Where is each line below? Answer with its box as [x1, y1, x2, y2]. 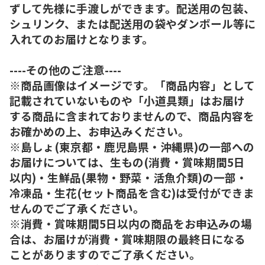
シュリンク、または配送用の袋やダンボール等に [9, 15, 256, 31]
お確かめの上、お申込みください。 [9, 122, 189, 139]
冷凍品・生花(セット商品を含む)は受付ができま [9, 184, 254, 201]
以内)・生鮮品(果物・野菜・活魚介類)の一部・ [9, 169, 247, 185]
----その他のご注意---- [9, 61, 121, 77]
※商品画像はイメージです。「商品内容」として [9, 76, 255, 93]
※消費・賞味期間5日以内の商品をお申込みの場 [9, 215, 252, 231]
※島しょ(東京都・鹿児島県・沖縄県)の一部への [9, 138, 254, 154]
